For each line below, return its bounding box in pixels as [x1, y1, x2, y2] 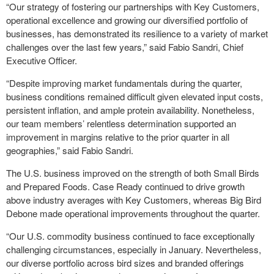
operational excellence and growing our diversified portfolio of [6, 13, 248, 26]
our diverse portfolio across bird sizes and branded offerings [6, 256, 244, 269]
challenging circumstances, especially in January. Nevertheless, [6, 242, 261, 256]
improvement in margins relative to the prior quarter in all [6, 130, 229, 143]
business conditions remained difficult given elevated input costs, [6, 89, 263, 103]
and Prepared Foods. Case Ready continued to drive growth [6, 179, 245, 193]
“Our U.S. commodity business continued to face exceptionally [6, 229, 255, 242]
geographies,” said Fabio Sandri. [6, 143, 133, 157]
